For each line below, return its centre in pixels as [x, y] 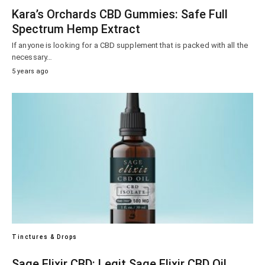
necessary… [32, 57]
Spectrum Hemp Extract [76, 29]
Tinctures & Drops [45, 237]
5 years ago [30, 71]
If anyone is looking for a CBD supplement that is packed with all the [130, 45]
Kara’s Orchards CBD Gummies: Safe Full [120, 14]
